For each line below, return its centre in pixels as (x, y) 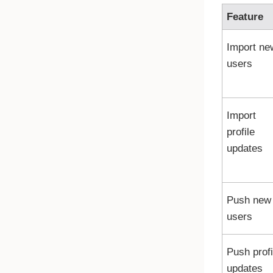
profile (240, 132)
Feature (245, 17)
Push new (249, 200)
